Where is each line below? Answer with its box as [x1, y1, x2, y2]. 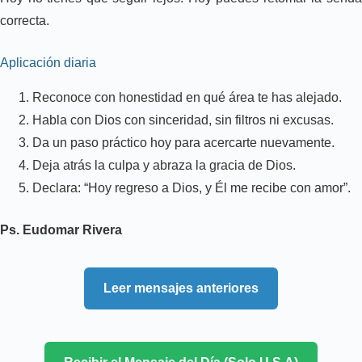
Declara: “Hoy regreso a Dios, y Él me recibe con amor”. [32, 180, 351, 195]
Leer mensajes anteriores [103, 280, 259, 295]
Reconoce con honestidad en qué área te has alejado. [32, 90, 342, 104]
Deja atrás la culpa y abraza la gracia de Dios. [32, 158, 296, 172]
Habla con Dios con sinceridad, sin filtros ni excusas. [32, 112, 334, 127]
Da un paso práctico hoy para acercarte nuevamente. [32, 135, 335, 149]
